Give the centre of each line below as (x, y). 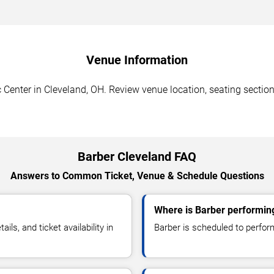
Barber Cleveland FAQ (137, 156)
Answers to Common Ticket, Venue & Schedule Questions (137, 176)
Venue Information (137, 60)
